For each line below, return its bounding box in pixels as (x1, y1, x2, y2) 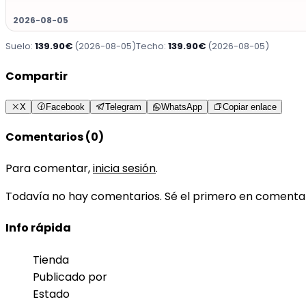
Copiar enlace (223, 101, 277, 112)
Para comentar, (5, 161, 93, 177)
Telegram (105, 101, 141, 112)
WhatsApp (161, 101, 202, 112)
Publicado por (33, 268, 107, 285)
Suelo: (5, 40, 35, 53)
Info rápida (5, 220, 71, 236)
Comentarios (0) (5, 128, 104, 145)
